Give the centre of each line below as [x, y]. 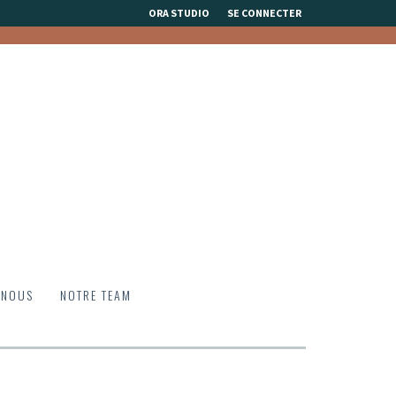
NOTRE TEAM [96, 295]
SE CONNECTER [264, 13]
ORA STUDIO [179, 13]
